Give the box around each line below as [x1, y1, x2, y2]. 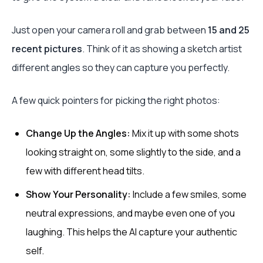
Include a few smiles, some [131, 188, 247, 201]
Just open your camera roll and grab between [12, 23, 208, 36]
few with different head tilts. [26, 164, 144, 177]
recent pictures [12, 42, 82, 55]
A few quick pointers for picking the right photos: [12, 94, 220, 107]
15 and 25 [208, 23, 249, 36]
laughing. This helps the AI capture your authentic [26, 225, 237, 238]
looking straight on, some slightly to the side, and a [26, 146, 241, 159]
